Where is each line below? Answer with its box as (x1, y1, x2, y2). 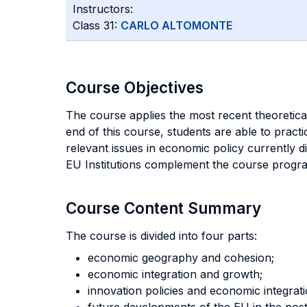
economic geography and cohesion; (88, 251, 274, 265)
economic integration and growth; (88, 267, 262, 281)
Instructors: (73, 2, 133, 16)
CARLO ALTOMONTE (121, 19, 232, 32)
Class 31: (73, 19, 121, 32)
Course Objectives (66, 78, 204, 97)
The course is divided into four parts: (66, 229, 260, 243)
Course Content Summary (66, 199, 261, 217)
